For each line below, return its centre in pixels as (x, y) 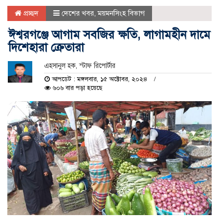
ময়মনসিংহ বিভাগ (121, 13)
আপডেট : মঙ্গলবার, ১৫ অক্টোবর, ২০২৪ (99, 79)
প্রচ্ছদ (30, 13)
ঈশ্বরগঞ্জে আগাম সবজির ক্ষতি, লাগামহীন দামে (109, 35)
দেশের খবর (78, 13)
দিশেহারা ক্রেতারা (48, 48)
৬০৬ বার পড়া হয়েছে (76, 88)
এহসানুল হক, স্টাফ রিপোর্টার (79, 66)
